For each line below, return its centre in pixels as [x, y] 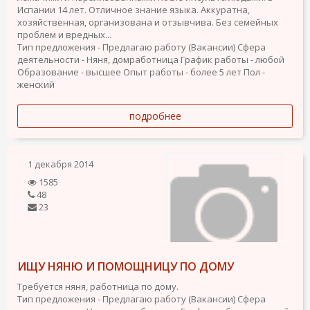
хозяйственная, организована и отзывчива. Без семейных [148, 22]
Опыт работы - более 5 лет [182, 72]
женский [36, 84]
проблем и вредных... [64, 35]
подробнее [155, 116]
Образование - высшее [69, 72]
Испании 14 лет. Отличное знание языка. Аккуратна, [134, 10]
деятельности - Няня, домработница [98, 60]
